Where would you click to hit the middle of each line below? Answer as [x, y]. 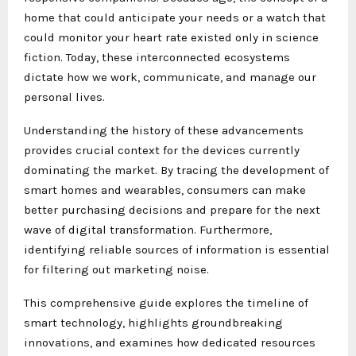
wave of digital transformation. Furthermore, [148, 229]
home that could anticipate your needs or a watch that [175, 17]
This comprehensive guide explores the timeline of [166, 302]
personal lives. [64, 97]
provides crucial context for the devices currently [162, 150]
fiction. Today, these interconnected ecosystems [157, 57]
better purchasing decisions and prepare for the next [172, 209]
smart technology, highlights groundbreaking [153, 322]
